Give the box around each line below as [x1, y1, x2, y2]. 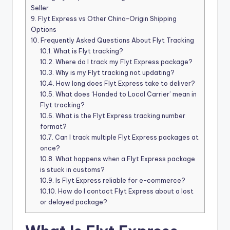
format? [40, 123, 67, 131]
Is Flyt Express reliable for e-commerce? [54, 177, 186, 185]
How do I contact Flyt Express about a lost [56, 187, 194, 196]
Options [31, 26, 56, 34]
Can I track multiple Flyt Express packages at [53, 133, 199, 142]
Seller [31, 4, 49, 12]
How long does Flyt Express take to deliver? [54, 80, 196, 88]
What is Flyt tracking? [52, 47, 124, 55]
